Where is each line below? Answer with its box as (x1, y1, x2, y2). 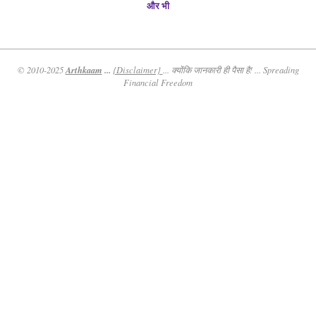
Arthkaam (65, 63, 102, 77)
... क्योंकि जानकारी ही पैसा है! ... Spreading (162, 64, 299, 76)
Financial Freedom (123, 77, 193, 89)
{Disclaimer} (112, 64, 163, 76)
